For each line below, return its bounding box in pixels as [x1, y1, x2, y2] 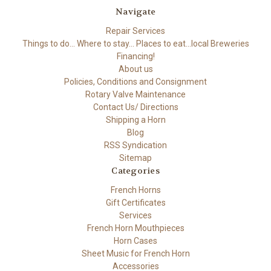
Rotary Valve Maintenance [85, 90, 186, 100]
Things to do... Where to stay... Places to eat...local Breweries [22, 39, 249, 49]
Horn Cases [114, 236, 157, 246]
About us [118, 64, 153, 74]
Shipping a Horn [105, 115, 166, 125]
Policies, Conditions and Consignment [64, 77, 207, 87]
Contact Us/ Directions [93, 102, 178, 113]
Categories [111, 165, 160, 177]
